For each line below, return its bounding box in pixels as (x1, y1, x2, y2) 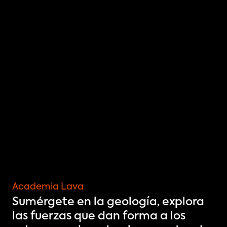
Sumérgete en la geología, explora (12, 197, 204, 208)
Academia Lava (12, 182, 84, 192)
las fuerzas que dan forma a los (12, 211, 185, 222)
